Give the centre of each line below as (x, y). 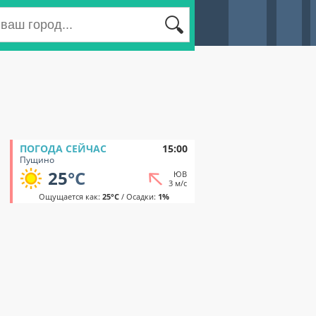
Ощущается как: (70, 196)
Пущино (37, 160)
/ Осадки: (138, 196)
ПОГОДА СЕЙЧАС (63, 148)
